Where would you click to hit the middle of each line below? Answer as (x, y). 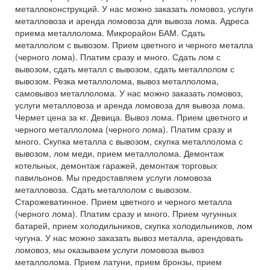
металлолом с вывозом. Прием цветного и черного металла (134, 45)
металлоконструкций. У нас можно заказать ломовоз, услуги (134, 8)
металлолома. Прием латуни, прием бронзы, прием (118, 262)
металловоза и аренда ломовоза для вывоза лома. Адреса (132, 20)
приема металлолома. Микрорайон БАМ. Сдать (110, 33)
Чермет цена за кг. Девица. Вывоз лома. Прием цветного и (131, 117)
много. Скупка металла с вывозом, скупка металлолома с (129, 141)
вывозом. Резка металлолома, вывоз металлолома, (117, 81)
